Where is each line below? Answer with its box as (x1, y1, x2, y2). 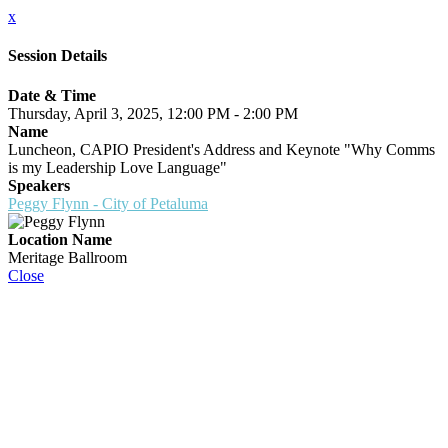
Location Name (8, 230, 112, 248)
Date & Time (8, 86, 96, 104)
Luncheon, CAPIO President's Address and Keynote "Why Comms (8, 140, 435, 158)
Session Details (8, 47, 107, 65)
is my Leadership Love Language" (8, 158, 227, 176)
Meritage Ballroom (8, 248, 127, 266)
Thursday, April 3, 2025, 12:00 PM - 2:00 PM (8, 104, 298, 122)
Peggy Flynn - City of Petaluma (8, 194, 208, 212)
